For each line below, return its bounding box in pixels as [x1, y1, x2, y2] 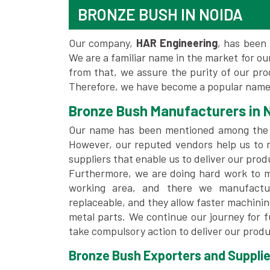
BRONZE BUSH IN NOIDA [78, 5, 243, 24]
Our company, [69, 36, 136, 49]
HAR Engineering [136, 36, 218, 49]
